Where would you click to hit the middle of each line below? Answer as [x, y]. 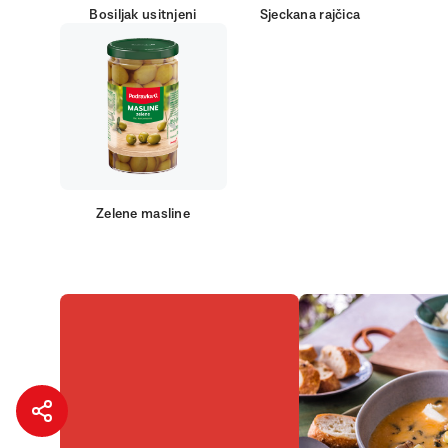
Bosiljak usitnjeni [143, 15]
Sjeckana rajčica [310, 15]
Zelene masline [143, 214]
